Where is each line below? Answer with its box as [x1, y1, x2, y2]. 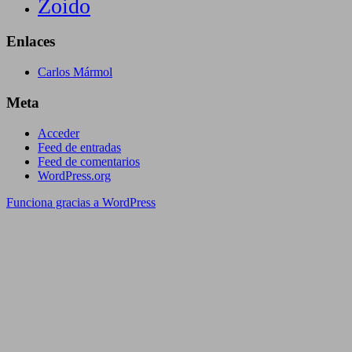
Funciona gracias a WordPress [6, 195, 156, 209]
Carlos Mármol [38, 65, 112, 79]
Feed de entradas [38, 140, 121, 154]
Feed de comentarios [38, 154, 140, 168]
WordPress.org [38, 168, 111, 182]
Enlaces [6, 33, 55, 50]
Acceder [38, 126, 79, 140]
